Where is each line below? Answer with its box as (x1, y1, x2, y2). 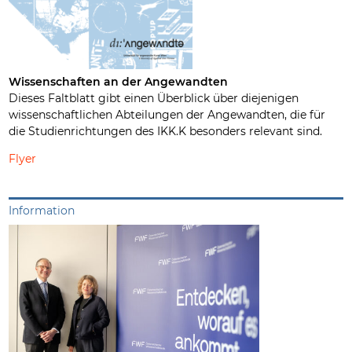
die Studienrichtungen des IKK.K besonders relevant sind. (9, 123, 323, 138)
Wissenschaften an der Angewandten (9, 74, 229, 89)
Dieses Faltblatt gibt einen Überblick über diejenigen (9, 90, 299, 105)
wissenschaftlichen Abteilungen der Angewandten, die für (9, 107, 326, 122)
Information (9, 203, 75, 218)
